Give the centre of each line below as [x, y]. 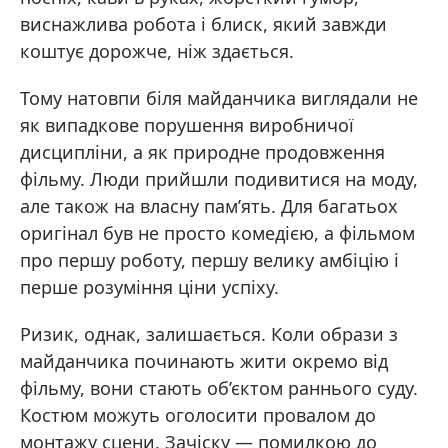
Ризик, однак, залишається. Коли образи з [209, 333]
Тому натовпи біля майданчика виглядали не [219, 97]
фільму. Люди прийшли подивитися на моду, [219, 178]
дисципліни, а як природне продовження [202, 151]
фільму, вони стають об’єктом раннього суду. [219, 387]
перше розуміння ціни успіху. [149, 286]
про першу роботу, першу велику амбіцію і [209, 259]
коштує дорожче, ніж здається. [157, 50]
